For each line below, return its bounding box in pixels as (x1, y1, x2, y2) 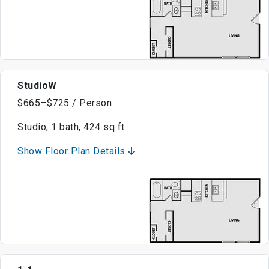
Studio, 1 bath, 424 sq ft (17, 121, 125, 133)
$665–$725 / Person (17, 97, 112, 109)
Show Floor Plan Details (17, 145, 128, 157)
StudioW (17, 80, 57, 92)
